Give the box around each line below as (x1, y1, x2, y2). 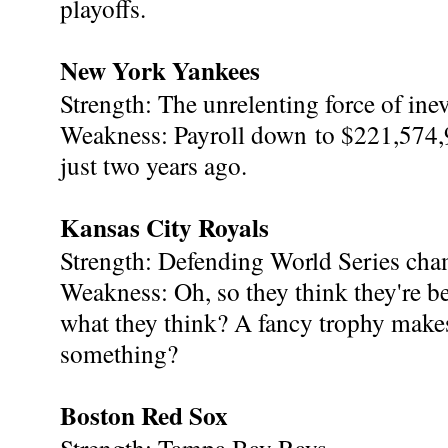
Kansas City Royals (60, 208, 269, 246)
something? (60, 335, 178, 370)
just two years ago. (60, 147, 247, 182)
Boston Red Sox (60, 396, 228, 434)
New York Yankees (60, 51, 260, 89)
